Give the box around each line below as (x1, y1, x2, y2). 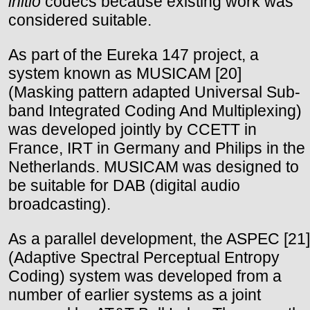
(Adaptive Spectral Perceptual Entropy (8, 248, 280, 266)
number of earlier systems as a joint (8, 285, 261, 304)
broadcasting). (8, 194, 111, 213)
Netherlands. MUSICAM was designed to (8, 157, 299, 176)
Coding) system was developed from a (8, 266, 282, 285)
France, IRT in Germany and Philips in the (8, 138, 305, 157)
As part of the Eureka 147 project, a (8, 45, 259, 64)
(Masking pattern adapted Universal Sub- (8, 82, 300, 101)
